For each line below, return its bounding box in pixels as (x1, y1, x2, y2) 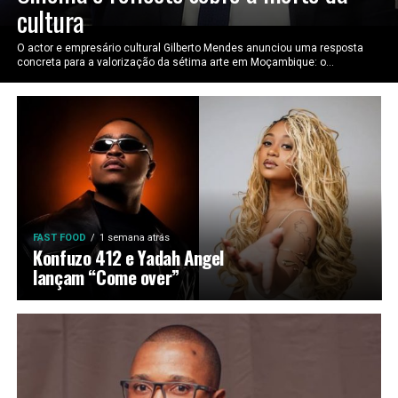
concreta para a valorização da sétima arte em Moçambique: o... (16, 56, 334, 69)
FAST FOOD (33, 232, 87, 244)
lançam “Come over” (33, 263, 179, 291)
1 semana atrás (99, 232, 171, 244)
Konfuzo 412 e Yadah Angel (33, 243, 224, 272)
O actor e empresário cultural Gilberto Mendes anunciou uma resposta (16, 42, 363, 55)
